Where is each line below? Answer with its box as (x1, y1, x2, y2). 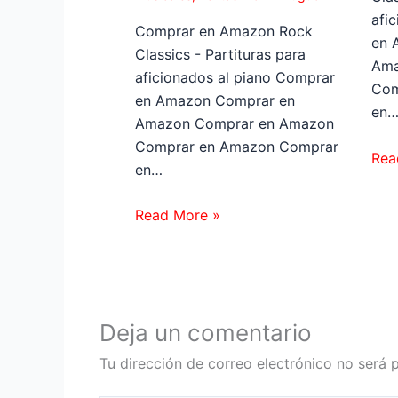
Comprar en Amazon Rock (135, 21, 313, 40)
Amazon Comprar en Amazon (135, 114, 334, 132)
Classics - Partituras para (135, 44, 306, 63)
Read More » (135, 206, 220, 225)
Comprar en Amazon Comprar (135, 137, 338, 155)
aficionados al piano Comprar (135, 68, 335, 86)
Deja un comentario (99, 319, 312, 347)
